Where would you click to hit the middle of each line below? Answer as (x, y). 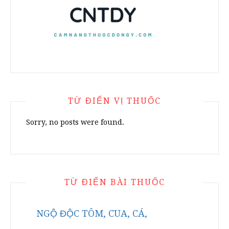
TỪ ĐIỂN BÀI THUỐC (114, 182)
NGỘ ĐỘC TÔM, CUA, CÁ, (92, 214)
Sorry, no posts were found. (75, 122)
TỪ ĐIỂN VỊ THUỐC (114, 101)
